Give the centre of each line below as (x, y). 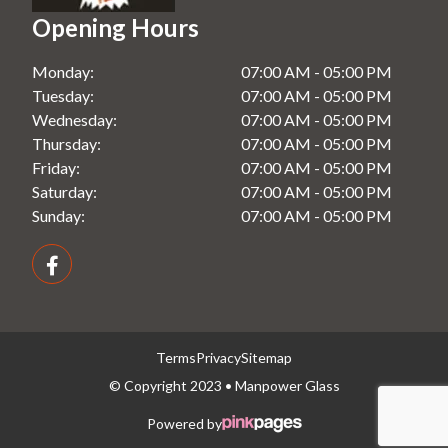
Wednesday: (74, 119)
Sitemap (266, 357)
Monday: (63, 71)
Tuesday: (63, 95)
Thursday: (66, 143)
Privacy (218, 357)
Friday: (56, 167)
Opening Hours (115, 27)
